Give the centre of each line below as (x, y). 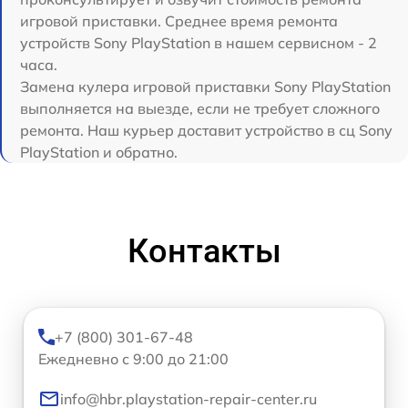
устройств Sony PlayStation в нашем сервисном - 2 (199, 42)
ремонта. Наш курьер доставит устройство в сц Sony (206, 130)
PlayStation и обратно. (99, 152)
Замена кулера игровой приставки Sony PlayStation (205, 86)
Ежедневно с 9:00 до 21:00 (133, 358)
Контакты (204, 251)
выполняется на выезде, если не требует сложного (200, 108)
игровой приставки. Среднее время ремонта (179, 20)
